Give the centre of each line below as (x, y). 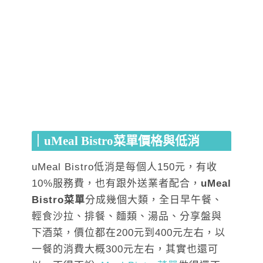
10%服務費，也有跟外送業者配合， (116, 184)
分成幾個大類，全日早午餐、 (154, 200)
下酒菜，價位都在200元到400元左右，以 (129, 233)
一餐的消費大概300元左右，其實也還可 (125, 249)
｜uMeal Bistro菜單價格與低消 (116, 141)
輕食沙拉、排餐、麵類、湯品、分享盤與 (127, 217)
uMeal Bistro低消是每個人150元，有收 (124, 167)
